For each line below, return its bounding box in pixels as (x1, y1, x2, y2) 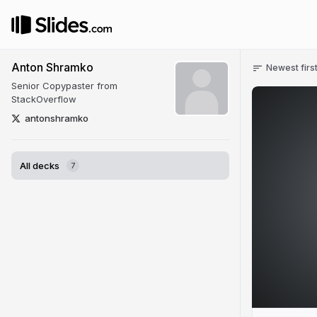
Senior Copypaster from (11, 80, 117, 91)
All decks (20, 160, 59, 171)
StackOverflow (11, 93, 76, 105)
